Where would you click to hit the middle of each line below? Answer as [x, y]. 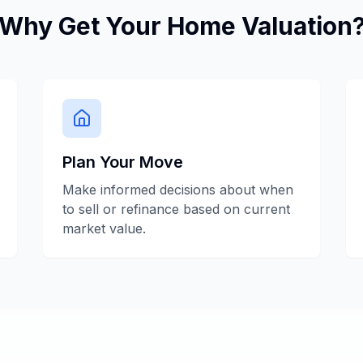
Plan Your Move [123, 162]
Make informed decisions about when [178, 190]
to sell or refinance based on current [177, 209]
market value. [105, 228]
